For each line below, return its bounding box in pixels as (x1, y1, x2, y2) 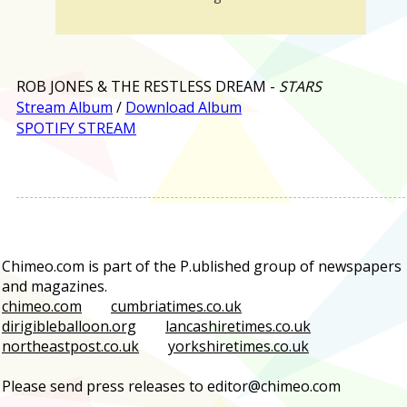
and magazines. (2, 275, 107, 296)
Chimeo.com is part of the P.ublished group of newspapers (2, 255, 402, 276)
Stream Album (16, 96, 113, 117)
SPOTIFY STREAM (16, 117, 136, 138)
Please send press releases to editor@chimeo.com (2, 375, 341, 396)
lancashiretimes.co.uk (165, 315, 311, 336)
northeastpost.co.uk (2, 335, 139, 356)
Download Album (125, 96, 242, 117)
